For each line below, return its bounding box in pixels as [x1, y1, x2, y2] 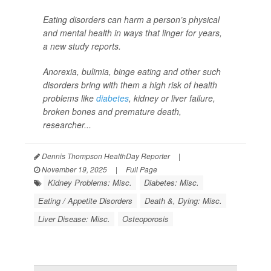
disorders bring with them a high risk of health [43, 79, 217, 91]
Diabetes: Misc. [144, 177, 199, 188]
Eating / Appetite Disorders [38, 195, 132, 206]
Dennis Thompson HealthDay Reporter [40, 151, 170, 161]
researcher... [43, 119, 91, 131]
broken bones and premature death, [43, 105, 181, 117]
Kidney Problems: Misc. [48, 177, 132, 188]
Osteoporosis [122, 213, 169, 224]
